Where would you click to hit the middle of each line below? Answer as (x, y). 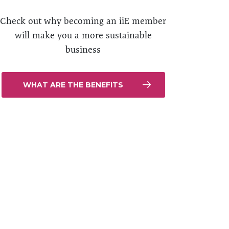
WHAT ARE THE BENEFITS (73, 85)
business (83, 49)
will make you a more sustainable (83, 35)
